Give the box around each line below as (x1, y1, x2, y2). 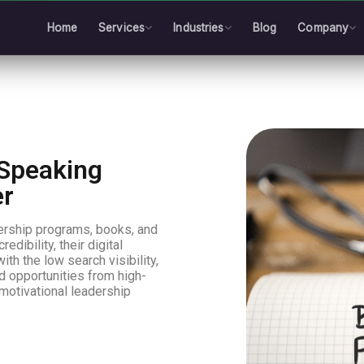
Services (98, 20, 145, 34)
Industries (173, 20, 224, 34)
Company (297, 20, 349, 34)
